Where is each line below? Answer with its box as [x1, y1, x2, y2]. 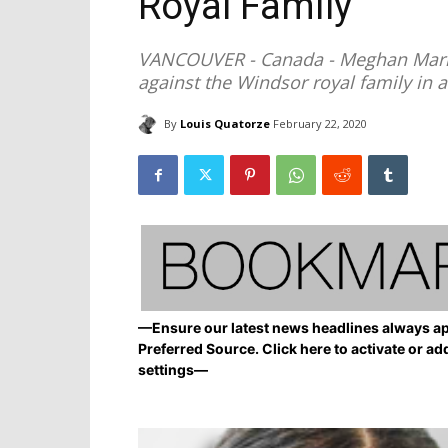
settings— [138, 361, 208, 379]
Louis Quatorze [180, 115, 270, 131]
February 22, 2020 [273, 116, 367, 132]
